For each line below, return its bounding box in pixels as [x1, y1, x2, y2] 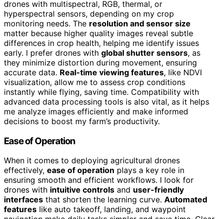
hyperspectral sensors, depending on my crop [4, 9, 174, 19]
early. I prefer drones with [4, 48, 101, 58]
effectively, [4, 165, 47, 175]
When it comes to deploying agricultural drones [4, 155, 180, 166]
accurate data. [4, 67, 60, 77]
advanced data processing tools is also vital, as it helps [4, 97, 209, 107]
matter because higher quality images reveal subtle [4, 28, 193, 38]
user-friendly [133, 185, 184, 195]
